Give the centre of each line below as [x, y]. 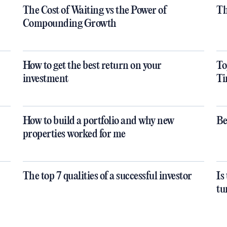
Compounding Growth [69, 24]
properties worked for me [74, 134]
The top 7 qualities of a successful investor [107, 176]
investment [45, 79]
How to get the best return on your [92, 66]
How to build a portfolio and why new [98, 121]
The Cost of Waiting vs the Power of [94, 11]
